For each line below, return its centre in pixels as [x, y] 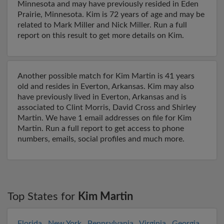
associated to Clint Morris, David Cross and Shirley [107, 107]
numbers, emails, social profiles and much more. [101, 139]
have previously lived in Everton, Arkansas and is [102, 97]
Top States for [43, 196]
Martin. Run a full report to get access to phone [101, 128]
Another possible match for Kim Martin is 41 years [106, 76]
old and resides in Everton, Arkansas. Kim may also [106, 86]
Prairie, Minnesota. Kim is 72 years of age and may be [111, 14]
